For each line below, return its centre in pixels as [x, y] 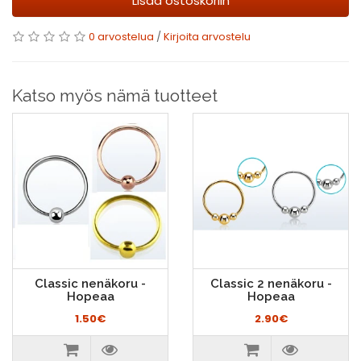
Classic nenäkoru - [90, 284]
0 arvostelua [121, 37]
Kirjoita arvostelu [207, 37]
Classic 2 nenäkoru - [271, 284]
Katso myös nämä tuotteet [115, 95]
